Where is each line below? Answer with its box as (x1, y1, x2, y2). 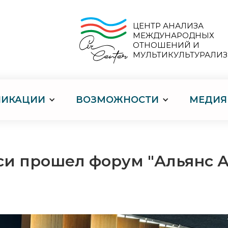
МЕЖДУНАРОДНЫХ (133, 31, 214, 40)
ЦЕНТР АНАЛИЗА (133, 21, 204, 31)
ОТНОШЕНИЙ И (133, 40, 199, 50)
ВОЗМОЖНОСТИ (76, 94, 159, 105)
